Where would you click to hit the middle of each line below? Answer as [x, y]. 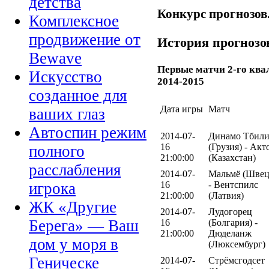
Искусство [65, 77]
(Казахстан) [232, 157]
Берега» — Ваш [84, 226]
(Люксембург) [237, 244]
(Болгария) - [233, 222]
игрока [52, 189]
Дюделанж [230, 233]
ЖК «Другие [73, 207]
